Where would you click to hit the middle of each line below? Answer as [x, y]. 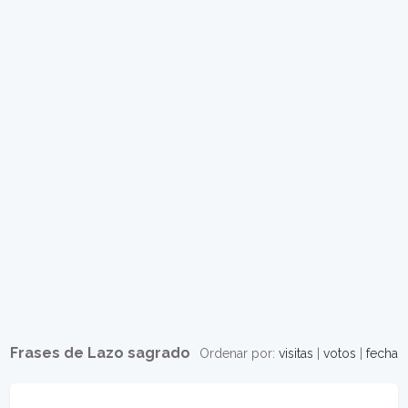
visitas [296, 353]
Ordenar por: [239, 353]
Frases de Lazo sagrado [101, 353]
